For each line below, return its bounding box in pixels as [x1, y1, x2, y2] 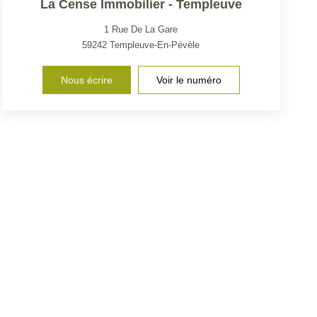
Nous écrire [60, 74, 113, 86]
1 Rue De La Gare [104, 23, 178, 35]
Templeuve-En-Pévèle [110, 39, 200, 50]
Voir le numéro [156, 74, 221, 86]
